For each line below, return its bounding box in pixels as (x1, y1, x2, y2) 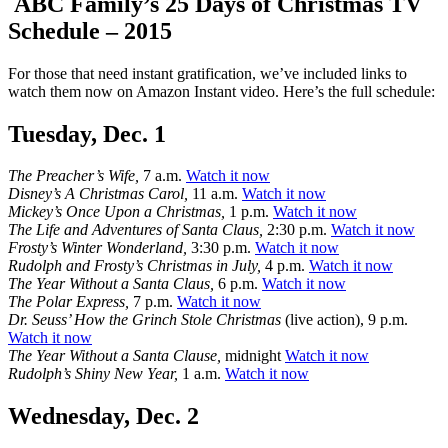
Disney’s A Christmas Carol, (8, 185, 188, 203)
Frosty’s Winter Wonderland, (8, 239, 187, 257)
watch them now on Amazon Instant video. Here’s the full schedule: (8, 82, 435, 100)
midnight (221, 347, 285, 365)
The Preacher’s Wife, (8, 167, 139, 185)
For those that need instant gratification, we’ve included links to (8, 64, 407, 82)
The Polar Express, (8, 293, 129, 311)
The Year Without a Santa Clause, (8, 347, 221, 365)
